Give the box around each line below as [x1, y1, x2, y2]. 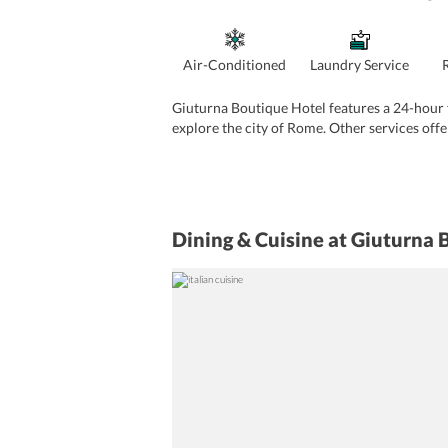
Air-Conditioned [183, 56, 286, 73]
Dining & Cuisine [172, 227, 324, 251]
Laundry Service [310, 56, 409, 73]
